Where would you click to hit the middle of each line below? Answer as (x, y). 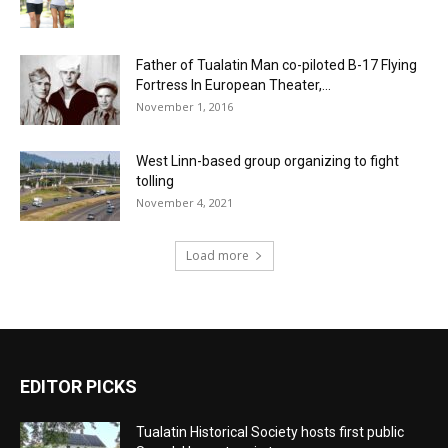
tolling (155, 180)
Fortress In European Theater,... (233, 84)
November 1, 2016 (184, 106)
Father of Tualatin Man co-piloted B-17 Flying (276, 64)
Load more (217, 255)
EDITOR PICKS (78, 386)
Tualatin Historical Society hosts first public (270, 431)
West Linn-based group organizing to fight (267, 160)
